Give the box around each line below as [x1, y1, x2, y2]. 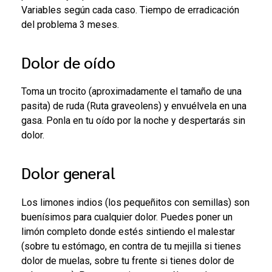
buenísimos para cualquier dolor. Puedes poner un [21, 211, 233, 223]
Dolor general [21, 162, 115, 183]
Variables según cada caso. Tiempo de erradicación [21, 4, 239, 16]
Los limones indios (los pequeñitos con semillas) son [21, 196, 250, 208]
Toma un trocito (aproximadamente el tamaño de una [21, 86, 242, 98]
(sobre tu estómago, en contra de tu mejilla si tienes [21, 240, 241, 252]
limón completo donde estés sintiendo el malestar [21, 225, 235, 237]
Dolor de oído [21, 51, 115, 72]
